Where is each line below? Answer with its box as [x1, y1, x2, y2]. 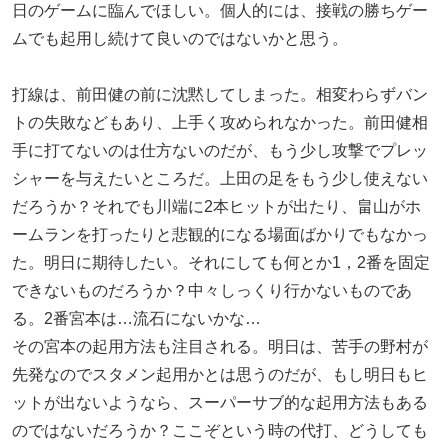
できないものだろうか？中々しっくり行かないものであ [12, 282, 412, 300]
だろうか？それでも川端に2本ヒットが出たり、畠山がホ [12, 198, 421, 216]
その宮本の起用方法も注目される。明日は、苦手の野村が [12, 338, 428, 356]
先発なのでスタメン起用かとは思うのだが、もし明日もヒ [12, 366, 428, 384]
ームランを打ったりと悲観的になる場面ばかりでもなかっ [12, 226, 428, 244]
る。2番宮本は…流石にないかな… [12, 310, 261, 328]
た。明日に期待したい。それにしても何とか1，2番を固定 [12, 254, 430, 272]
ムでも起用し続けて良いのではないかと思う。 [12, 30, 348, 48]
